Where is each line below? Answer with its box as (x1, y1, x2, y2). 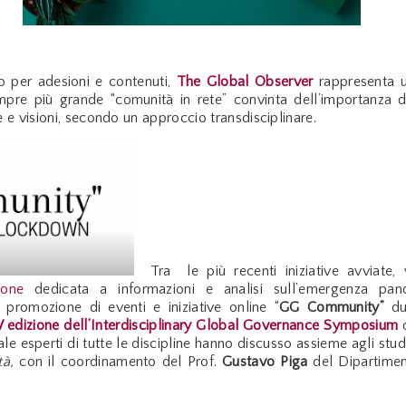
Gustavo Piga (222, 353, 308, 371)
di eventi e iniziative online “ (89, 299, 280, 316)
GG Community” (279, 299, 385, 316)
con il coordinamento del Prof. (14, 353, 223, 371)
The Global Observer (176, 73, 314, 91)
